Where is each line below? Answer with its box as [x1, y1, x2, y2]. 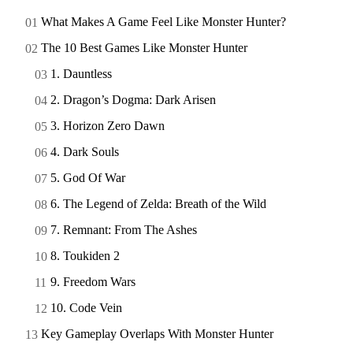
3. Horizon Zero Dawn [50, 118, 165, 132]
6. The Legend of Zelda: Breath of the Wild [50, 196, 266, 210]
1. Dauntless [50, 66, 112, 80]
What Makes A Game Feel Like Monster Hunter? [41, 14, 286, 28]
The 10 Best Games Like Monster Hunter [41, 40, 247, 54]
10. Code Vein [50, 300, 122, 314]
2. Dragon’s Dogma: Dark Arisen [50, 92, 216, 106]
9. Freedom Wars [50, 274, 136, 288]
